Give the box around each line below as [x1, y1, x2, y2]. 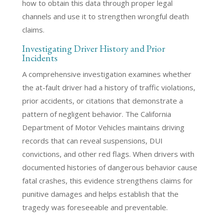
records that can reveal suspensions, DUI [22, 136, 163, 146]
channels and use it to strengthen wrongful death [22, 11, 189, 21]
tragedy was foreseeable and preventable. [22, 202, 168, 212]
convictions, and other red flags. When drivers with [22, 149, 194, 159]
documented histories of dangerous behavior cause [22, 162, 197, 172]
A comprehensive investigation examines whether [22, 69, 191, 79]
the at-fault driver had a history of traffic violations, [22, 82, 195, 92]
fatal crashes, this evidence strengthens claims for [22, 176, 193, 185]
